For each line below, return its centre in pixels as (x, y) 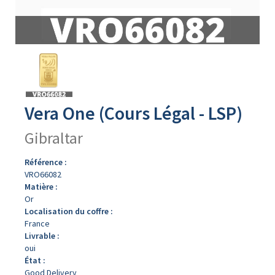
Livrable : (42, 236)
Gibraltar (54, 138)
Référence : (46, 162)
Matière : (41, 187)
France (37, 223)
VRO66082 (43, 174)
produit (28, 74)
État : (35, 260)
